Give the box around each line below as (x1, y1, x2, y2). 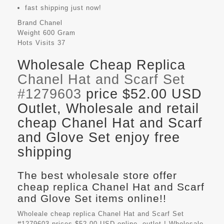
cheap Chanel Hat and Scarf (17, 115, 202, 130)
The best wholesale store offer (17, 169, 177, 181)
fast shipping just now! (25, 3, 101, 11)
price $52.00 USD (81, 86, 202, 101)
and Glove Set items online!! (17, 192, 166, 204)
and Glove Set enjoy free (17, 129, 180, 145)
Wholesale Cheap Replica (17, 57, 185, 72)
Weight (17, 28, 40, 36)
